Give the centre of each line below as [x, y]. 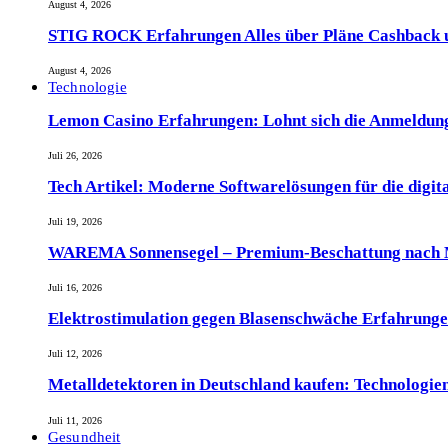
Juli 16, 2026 [75, 288]
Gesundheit [84, 436]
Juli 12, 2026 [75, 354]
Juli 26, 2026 [75, 155]
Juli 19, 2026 [75, 221]
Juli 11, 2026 [75, 420]
